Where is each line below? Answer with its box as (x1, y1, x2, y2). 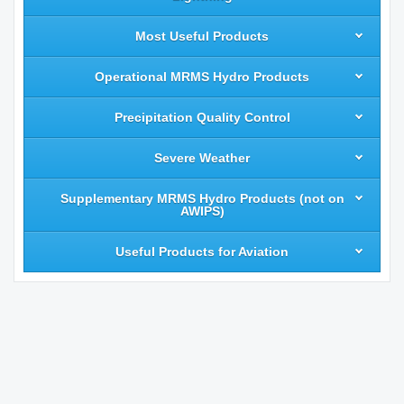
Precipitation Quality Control (114, 110, 290, 124)
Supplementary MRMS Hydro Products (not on (60, 191, 344, 206)
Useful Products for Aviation (115, 244, 289, 259)
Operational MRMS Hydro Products (95, 69, 309, 84)
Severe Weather (154, 151, 250, 165)
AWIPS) (179, 204, 225, 218)
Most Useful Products (135, 29, 269, 43)
